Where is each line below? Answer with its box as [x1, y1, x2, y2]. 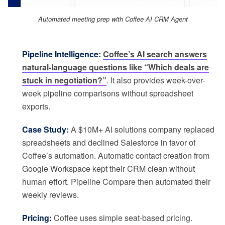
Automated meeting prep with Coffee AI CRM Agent [38, 14, 188, 24]
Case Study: [22, 123, 69, 135]
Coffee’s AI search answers [103, 48, 207, 60]
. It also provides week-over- [106, 74, 205, 86]
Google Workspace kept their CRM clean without [22, 162, 195, 174]
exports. [22, 100, 50, 112]
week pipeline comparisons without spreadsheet [22, 87, 193, 99]
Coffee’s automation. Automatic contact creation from [22, 149, 209, 161]
